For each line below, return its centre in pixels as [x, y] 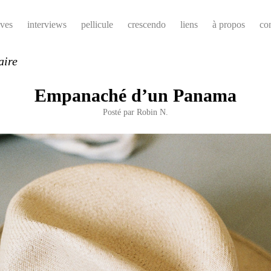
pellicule [97, 24]
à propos [229, 24]
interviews [47, 24]
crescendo [147, 24]
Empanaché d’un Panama [135, 95]
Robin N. [152, 112]
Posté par [120, 112]
